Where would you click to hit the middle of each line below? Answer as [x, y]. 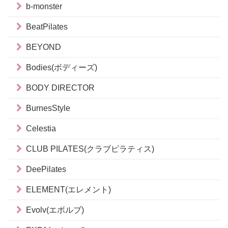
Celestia [41, 129]
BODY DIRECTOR [60, 88]
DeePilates [46, 169]
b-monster [44, 6]
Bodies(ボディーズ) [62, 67]
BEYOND [44, 47]
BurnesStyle [48, 108]
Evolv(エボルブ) [55, 210]
